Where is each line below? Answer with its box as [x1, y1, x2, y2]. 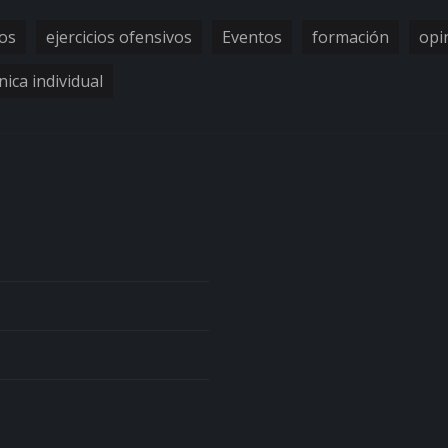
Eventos [222, 26, 282, 49]
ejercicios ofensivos [46, 26, 192, 49]
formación [312, 26, 389, 49]
